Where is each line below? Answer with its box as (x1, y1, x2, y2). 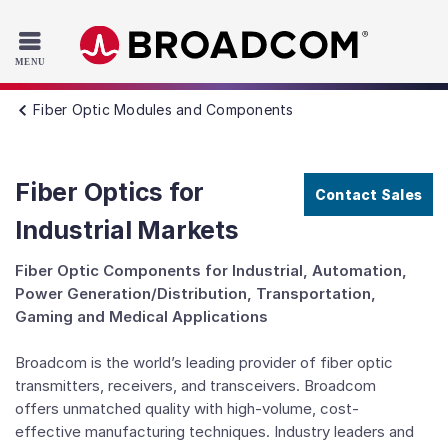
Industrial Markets (15, 215, 239, 245)
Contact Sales (314, 186, 422, 203)
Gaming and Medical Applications (15, 307, 268, 326)
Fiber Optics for (15, 177, 204, 207)
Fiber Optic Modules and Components (33, 101, 294, 118)
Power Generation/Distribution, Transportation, (15, 284, 376, 303)
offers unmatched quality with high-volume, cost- (15, 399, 359, 418)
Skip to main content (14, 45, 163, 65)
